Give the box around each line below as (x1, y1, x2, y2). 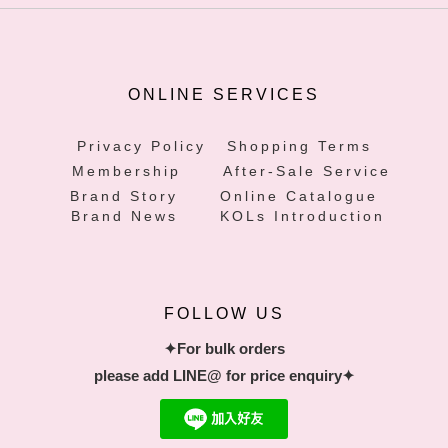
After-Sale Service (222, 162, 391, 179)
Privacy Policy (76, 137, 206, 154)
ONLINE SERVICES (128, 85, 320, 103)
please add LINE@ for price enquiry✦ (93, 366, 355, 384)
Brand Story (70, 187, 178, 204)
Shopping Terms (226, 137, 372, 154)
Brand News (70, 207, 178, 224)
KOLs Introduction (205, 207, 385, 224)
